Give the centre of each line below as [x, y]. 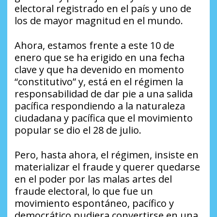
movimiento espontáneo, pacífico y [94, 203]
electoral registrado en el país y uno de [103, 9]
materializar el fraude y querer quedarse [107, 167]
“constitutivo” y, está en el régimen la [99, 82]
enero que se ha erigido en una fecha [100, 58]
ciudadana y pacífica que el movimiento [104, 118]
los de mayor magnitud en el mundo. [99, 21]
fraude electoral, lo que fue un [84, 191]
